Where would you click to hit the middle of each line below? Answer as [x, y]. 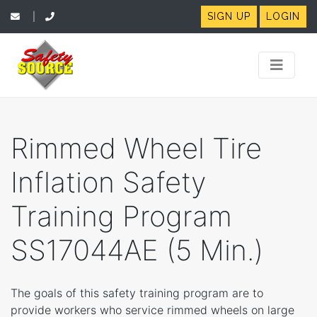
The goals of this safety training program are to [137, 293]
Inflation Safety [108, 182]
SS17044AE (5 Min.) [137, 250]
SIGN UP [229, 16]
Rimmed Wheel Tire [136, 148]
